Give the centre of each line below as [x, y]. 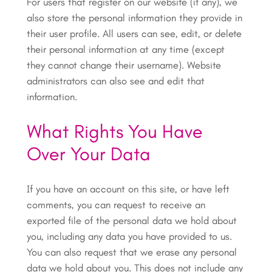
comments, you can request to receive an [116, 204]
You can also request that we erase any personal [131, 252]
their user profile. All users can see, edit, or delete [134, 34]
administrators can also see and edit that [115, 81]
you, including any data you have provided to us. [129, 236]
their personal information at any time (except [125, 49]
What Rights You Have [114, 132]
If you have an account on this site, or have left [128, 189]
